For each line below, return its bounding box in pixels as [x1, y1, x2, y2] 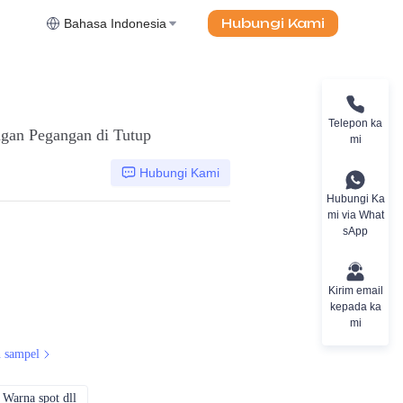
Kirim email [327, 283, 383, 297]
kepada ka [329, 300, 381, 313]
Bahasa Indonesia [64, 16, 166, 31]
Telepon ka [328, 116, 382, 130]
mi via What [327, 208, 384, 221]
